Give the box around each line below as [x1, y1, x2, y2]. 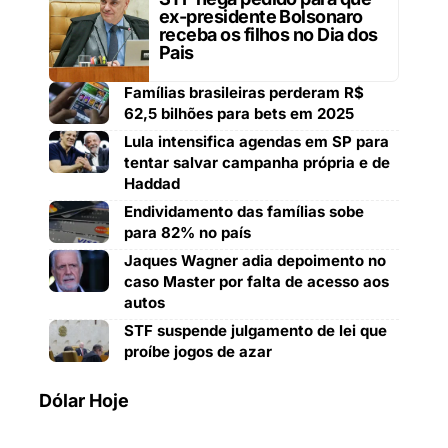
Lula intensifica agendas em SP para [124, 131, 389, 151]
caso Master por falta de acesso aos [124, 271, 389, 291]
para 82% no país [124, 222, 251, 242]
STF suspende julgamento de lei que [124, 320, 387, 340]
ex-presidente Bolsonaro [159, 5, 363, 27]
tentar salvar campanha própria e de [124, 152, 390, 172]
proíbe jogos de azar [124, 341, 272, 361]
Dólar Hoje [39, 389, 129, 411]
